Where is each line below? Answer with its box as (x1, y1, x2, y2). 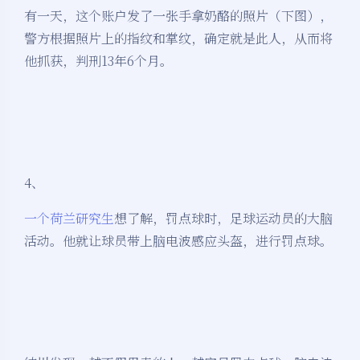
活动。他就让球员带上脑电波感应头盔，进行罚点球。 (24, 231, 333, 251)
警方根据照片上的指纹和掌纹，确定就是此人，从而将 (24, 29, 333, 48)
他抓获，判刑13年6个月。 (24, 51, 173, 71)
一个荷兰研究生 (24, 209, 114, 228)
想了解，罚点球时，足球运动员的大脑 (114, 209, 333, 228)
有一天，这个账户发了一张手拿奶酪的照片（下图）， (24, 6, 333, 26)
